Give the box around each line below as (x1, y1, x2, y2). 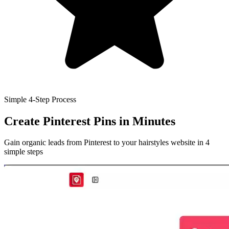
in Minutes (119, 114, 175, 128)
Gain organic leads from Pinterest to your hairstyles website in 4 (4, 138, 210, 147)
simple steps (4, 147, 43, 156)
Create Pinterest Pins (4, 114, 119, 128)
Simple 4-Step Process (4, 95, 76, 104)
